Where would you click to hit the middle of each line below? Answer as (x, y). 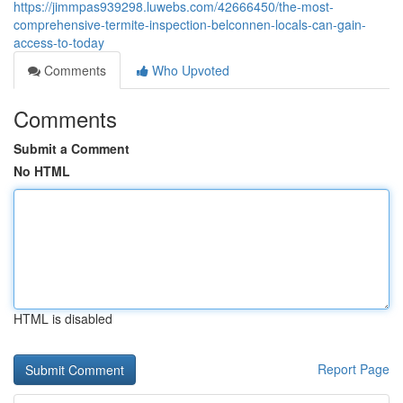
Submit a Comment (72, 148)
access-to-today (59, 42)
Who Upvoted (189, 70)
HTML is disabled (63, 318)
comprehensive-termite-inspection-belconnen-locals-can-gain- (190, 24)
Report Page (354, 369)
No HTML (42, 171)
